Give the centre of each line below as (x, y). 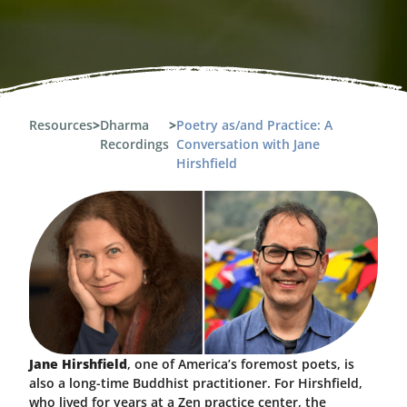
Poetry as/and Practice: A (254, 124)
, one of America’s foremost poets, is (241, 363)
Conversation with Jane (248, 144)
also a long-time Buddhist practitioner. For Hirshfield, (196, 382)
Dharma (124, 124)
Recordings (134, 144)
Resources (61, 124)
